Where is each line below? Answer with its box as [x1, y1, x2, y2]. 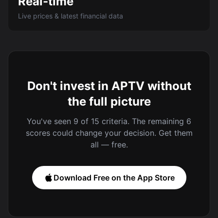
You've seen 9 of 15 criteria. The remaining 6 [27, 116, 191, 126]
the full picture [67, 94, 151, 109]
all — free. [90, 140, 128, 149]
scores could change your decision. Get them [25, 128, 193, 138]
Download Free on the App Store [53, 173, 175, 182]
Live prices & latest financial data [18, 12, 123, 20]
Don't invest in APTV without [27, 79, 191, 93]
